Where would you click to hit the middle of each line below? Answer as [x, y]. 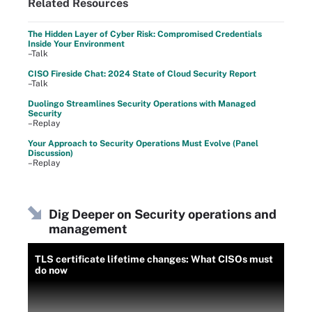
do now [51, 270]
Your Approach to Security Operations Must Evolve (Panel [143, 143]
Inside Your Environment [76, 44]
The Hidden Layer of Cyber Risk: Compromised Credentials [145, 34]
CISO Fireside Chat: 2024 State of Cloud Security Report [142, 74]
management [88, 229]
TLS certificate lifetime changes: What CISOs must [154, 259]
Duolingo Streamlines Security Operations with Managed [142, 104]
